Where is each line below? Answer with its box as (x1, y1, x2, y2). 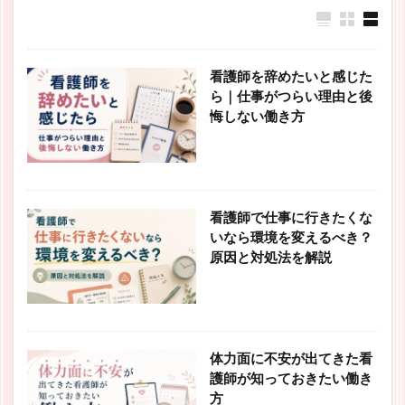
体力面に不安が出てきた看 (209, 352, 372, 366)
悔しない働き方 (209, 110, 305, 124)
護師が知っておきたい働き (209, 372, 372, 386)
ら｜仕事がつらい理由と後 (209, 90, 372, 104)
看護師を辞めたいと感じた (209, 71, 372, 84)
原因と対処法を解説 (209, 250, 332, 265)
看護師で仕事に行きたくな (209, 211, 372, 225)
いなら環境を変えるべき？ (209, 231, 372, 245)
